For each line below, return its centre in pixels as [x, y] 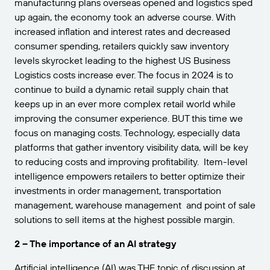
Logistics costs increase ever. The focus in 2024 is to [124, 75]
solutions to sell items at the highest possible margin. [124, 219]
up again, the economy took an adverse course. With [125, 17]
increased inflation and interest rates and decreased [122, 31]
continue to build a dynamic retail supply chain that [121, 89]
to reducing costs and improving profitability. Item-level [131, 162]
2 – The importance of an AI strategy [96, 243]
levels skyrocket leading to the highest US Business [122, 60]
